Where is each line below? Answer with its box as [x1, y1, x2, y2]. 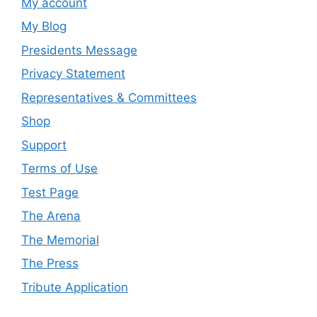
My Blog [21, 19, 67, 34]
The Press [21, 256, 79, 271]
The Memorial [21, 232, 99, 247]
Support [21, 137, 67, 152]
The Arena [21, 209, 81, 224]
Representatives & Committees [21, 90, 197, 105]
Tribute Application [21, 279, 128, 294]
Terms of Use [21, 161, 98, 176]
